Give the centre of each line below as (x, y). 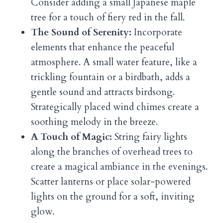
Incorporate (157, 33)
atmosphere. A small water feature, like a (114, 62)
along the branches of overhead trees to (112, 152)
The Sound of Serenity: (81, 33)
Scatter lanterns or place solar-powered (111, 182)
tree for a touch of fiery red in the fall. (108, 18)
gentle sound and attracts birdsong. (103, 92)
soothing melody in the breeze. (94, 122)
